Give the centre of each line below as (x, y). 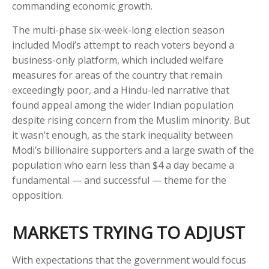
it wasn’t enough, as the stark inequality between (122, 135)
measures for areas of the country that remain (117, 75)
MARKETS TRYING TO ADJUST (128, 233)
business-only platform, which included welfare (118, 60)
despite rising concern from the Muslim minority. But (131, 120)
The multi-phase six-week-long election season (118, 30)
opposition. (38, 195)
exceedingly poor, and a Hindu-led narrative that (121, 90)
